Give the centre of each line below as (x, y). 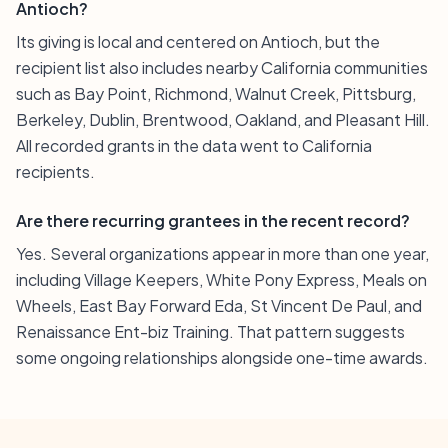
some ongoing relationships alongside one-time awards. (222, 357)
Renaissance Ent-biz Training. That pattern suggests (210, 331)
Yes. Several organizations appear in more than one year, (222, 253)
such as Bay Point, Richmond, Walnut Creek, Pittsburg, (216, 93)
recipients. (55, 171)
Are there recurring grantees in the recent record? (213, 220)
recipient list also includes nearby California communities (222, 67)
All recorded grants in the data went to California (194, 145)
